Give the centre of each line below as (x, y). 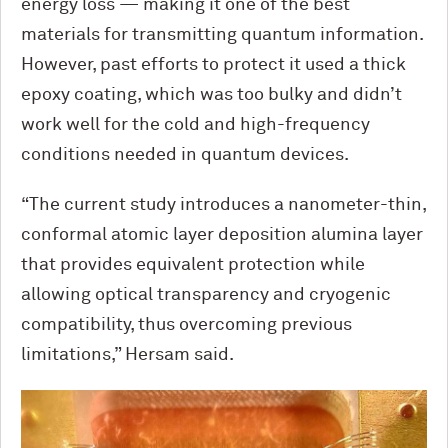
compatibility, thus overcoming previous (186, 325)
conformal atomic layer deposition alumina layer (222, 235)
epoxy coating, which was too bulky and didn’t (211, 95)
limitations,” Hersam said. (127, 355)
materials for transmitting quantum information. (222, 35)
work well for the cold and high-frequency (195, 125)
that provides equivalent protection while (193, 265)
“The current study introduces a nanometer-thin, (223, 205)
